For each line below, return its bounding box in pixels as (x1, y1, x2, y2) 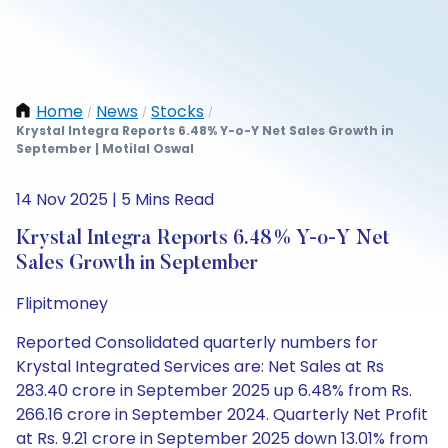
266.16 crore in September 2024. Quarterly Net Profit (16, 403, 428, 426)
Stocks (151, 100, 204, 123)
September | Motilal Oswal (16, 140, 194, 157)
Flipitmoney (16, 292, 108, 315)
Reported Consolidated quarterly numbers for (16, 331, 378, 354)
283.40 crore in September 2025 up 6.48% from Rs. (16, 379, 412, 402)
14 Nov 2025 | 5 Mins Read (16, 188, 214, 211)
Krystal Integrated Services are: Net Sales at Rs (16, 355, 384, 378)
